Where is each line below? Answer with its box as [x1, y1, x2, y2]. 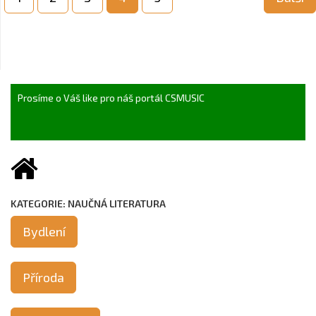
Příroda [23, 269, 64, 285]
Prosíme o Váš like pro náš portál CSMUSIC [18, 92, 205, 104]
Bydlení [23, 224, 66, 239]
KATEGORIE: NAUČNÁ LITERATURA [11, 197, 166, 209]
